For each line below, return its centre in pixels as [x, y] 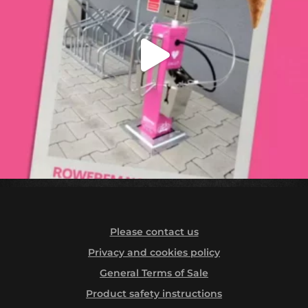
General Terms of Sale [154, 273]
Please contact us [154, 232]
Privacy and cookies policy [154, 253]
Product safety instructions [154, 294]
